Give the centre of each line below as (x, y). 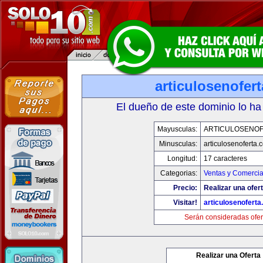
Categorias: (178, 173)
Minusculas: (178, 144)
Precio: (185, 188)
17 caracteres (225, 159)
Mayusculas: (177, 129)
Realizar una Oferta (228, 255)
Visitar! (185, 203)
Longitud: (182, 159)
